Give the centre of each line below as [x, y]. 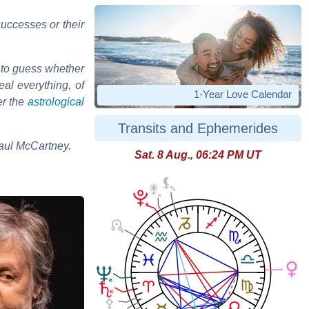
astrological [56, 101]
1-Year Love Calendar [243, 94]
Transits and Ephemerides [198, 129]
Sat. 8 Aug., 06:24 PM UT [198, 155]
